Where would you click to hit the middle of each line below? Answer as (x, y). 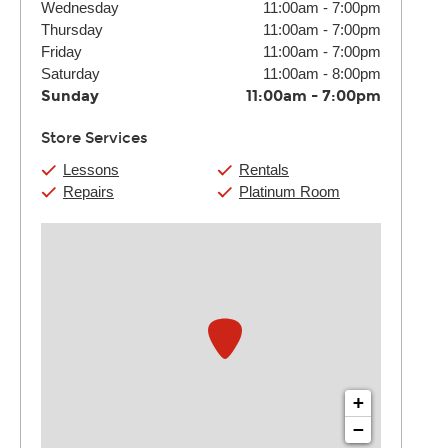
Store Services (94, 138)
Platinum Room (289, 191)
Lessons (91, 169)
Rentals (264, 169)
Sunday (70, 96)
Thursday (72, 29)
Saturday (70, 73)
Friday (61, 51)
